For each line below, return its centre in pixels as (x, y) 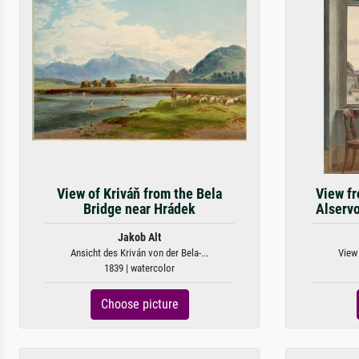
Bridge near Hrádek (139, 209)
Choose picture (139, 304)
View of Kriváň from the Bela (139, 194)
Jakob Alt (139, 238)
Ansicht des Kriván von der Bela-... (139, 253)
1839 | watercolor (139, 268)
